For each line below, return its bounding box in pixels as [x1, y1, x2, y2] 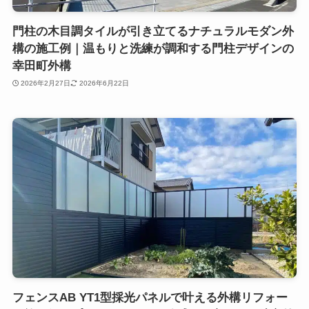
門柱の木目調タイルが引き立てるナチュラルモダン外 [12, 25, 294, 39]
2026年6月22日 [79, 79, 129, 87]
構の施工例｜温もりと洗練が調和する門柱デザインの [12, 42, 294, 56]
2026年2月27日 [21, 79, 71, 87]
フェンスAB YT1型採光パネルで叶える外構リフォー [12, 290, 288, 304]
